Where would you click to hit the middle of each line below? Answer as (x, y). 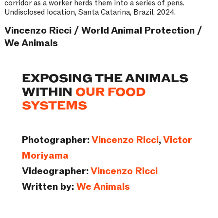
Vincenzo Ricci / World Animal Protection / (103, 31)
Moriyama (45, 156)
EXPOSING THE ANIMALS (105, 79)
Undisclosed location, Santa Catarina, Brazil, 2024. (90, 12)
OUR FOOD (110, 92)
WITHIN (48, 92)
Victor (177, 140)
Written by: (49, 187)
